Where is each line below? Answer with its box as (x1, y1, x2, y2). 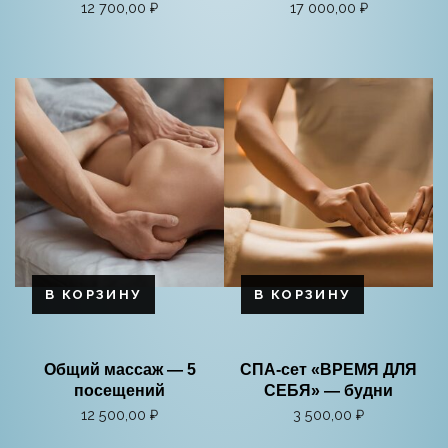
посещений (74, 381, 165, 399)
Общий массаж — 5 (43, 360, 196, 378)
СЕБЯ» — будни (264, 381, 393, 399)
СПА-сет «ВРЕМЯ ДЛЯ (240, 360, 417, 378)
